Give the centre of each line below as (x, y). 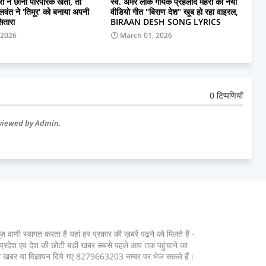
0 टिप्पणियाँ (226, 96)
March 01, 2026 (146, 35)
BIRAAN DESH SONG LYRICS (165, 21)
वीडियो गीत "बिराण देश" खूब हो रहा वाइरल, (174, 11)
